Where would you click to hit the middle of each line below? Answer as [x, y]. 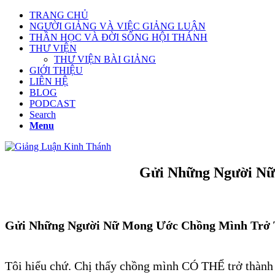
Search [43, 114]
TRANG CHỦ [59, 15]
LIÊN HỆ [49, 81]
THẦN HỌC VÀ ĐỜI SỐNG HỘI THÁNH [118, 37]
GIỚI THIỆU [56, 70]
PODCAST [52, 103]
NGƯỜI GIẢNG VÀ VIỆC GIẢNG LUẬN [118, 26]
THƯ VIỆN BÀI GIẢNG [105, 59]
